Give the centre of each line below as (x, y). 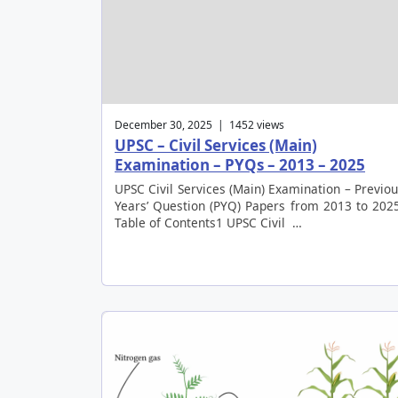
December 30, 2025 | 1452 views (199, 124)
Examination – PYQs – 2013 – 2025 (240, 164)
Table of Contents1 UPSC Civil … (208, 222)
